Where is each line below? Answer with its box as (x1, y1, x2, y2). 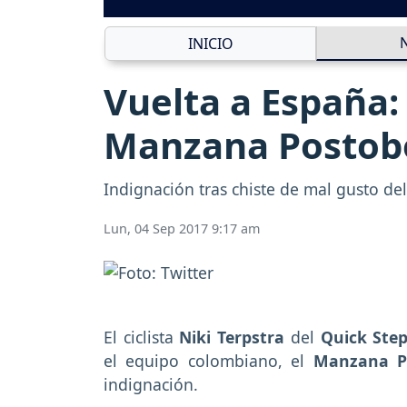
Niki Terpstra (179, 325, 291, 348)
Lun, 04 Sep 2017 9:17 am (104, 220, 260, 238)
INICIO (187, 34, 233, 55)
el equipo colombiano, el (104, 349, 313, 372)
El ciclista (104, 325, 180, 348)
